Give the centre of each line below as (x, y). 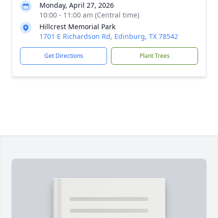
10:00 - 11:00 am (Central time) (89, 15)
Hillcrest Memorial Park (77, 27)
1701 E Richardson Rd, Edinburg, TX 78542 (109, 36)
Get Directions (64, 56)
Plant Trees (154, 56)
